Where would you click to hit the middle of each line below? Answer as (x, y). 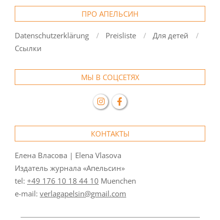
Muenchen (117, 181)
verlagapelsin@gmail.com (83, 194)
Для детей (171, 36)
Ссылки (28, 48)
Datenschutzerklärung (52, 36)
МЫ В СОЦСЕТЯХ (110, 77)
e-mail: (27, 194)
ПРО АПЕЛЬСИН (110, 14)
